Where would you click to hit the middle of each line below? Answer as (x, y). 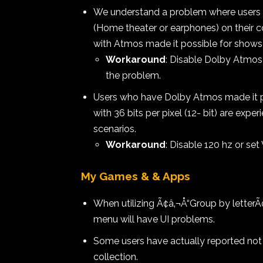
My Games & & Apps (136, 176)
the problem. (133, 75)
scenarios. (115, 129)
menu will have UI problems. (154, 219)
